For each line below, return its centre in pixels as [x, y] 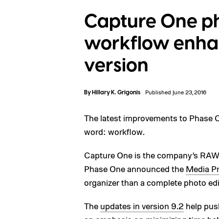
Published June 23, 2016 [176, 92]
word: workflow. [114, 131]
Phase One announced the [135, 169]
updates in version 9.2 [142, 206]
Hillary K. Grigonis [116, 93]
